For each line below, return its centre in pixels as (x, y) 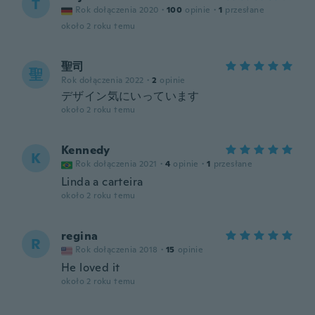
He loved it (91, 268)
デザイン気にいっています (130, 96)
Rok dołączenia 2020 (117, 10)
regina (80, 236)
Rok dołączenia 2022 (103, 80)
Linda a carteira (102, 182)
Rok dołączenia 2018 (117, 250)
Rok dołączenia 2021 (116, 164)
